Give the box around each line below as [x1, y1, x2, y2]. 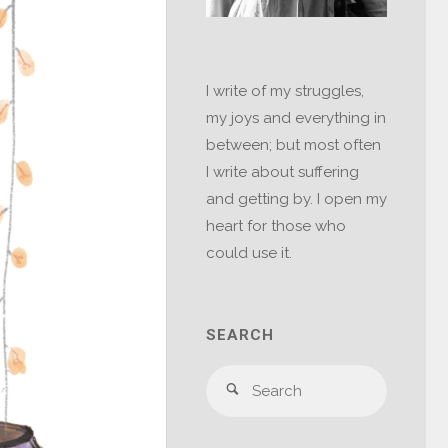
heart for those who [206, 217, 346, 236]
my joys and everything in [206, 109, 386, 128]
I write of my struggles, [206, 82, 364, 101]
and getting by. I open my [206, 190, 387, 209]
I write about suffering [206, 163, 359, 182]
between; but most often [206, 136, 381, 155]
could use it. [206, 244, 292, 263]
